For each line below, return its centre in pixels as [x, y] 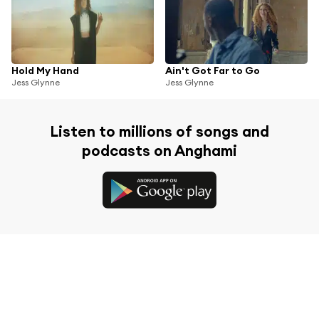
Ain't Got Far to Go [213, 70]
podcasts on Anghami [159, 150]
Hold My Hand [45, 70]
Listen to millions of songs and [159, 131]
